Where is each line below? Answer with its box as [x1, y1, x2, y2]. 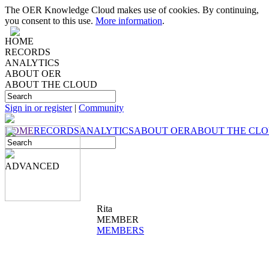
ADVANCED [5, 161, 59, 171]
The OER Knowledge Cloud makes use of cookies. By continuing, [5, 5, 259, 15]
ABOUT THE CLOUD [5, 79, 97, 89]
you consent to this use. [5, 16, 95, 26]
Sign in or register [5, 103, 72, 113]
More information [95, 16, 162, 26]
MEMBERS [97, 225, 144, 235]
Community [79, 103, 124, 113]
